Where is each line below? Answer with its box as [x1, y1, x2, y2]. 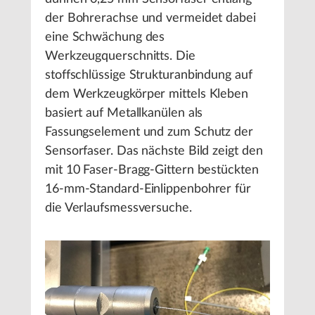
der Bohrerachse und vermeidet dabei [45, 11, 256, 25]
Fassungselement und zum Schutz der [45, 125, 253, 139]
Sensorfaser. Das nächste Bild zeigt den [45, 144, 263, 157]
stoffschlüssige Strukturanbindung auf [45, 68, 252, 82]
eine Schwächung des [45, 30, 165, 44]
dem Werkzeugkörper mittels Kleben [45, 87, 249, 101]
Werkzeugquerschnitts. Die [45, 49, 195, 63]
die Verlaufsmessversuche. [45, 201, 192, 214]
